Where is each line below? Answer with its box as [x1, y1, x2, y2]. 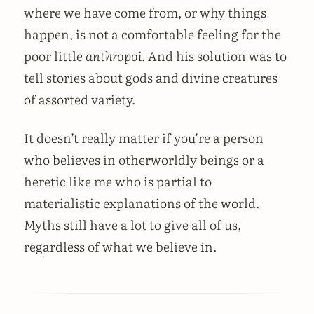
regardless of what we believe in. [24, 237, 217, 257]
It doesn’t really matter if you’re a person [24, 128, 264, 148]
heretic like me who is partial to [24, 172, 212, 191]
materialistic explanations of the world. [24, 193, 259, 213]
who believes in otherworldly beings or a [24, 150, 264, 170]
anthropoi [86, 46, 142, 65]
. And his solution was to [142, 46, 287, 65]
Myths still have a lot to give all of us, [24, 215, 241, 235]
